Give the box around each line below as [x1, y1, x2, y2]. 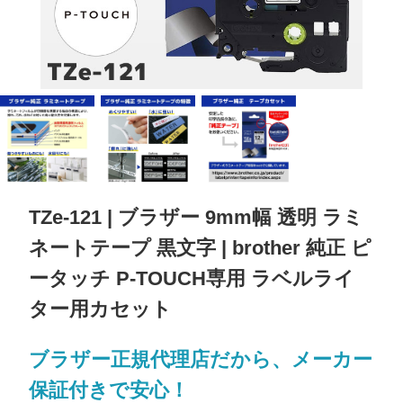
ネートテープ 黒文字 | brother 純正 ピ [29, 237, 372, 260]
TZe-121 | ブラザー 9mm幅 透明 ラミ [29, 206, 364, 229]
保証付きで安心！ [29, 378, 190, 401]
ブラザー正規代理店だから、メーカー [29, 347, 373, 371]
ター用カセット [29, 298, 173, 321]
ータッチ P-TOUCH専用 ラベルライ [29, 267, 355, 291]
